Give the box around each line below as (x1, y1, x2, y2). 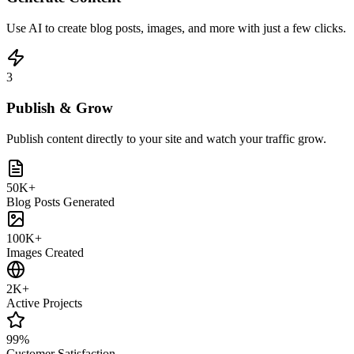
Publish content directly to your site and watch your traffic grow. (6, 131, 326, 145)
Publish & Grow (6, 99, 113, 116)
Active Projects (6, 296, 82, 310)
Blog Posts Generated (6, 194, 115, 209)
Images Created (6, 245, 84, 259)
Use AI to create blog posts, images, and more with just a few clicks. (6, 21, 346, 36)
